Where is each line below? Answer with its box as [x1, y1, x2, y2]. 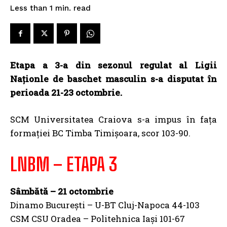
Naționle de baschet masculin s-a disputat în [10, 73, 217, 85]
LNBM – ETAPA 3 [10, 154, 117, 175]
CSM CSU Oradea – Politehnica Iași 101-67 [10, 213, 185, 224]
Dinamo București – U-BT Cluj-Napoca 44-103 [10, 199, 200, 211]
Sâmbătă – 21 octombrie [10, 185, 113, 197]
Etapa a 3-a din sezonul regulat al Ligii [10, 59, 217, 71]
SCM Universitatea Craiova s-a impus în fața [10, 113, 217, 125]
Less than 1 [10, 4, 53, 13]
